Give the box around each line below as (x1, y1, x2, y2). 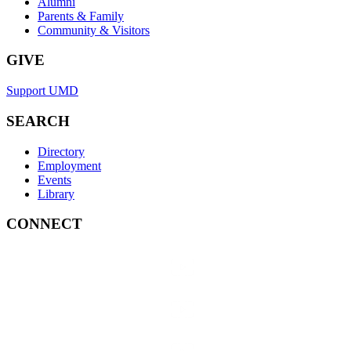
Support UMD (6, 84, 78, 98)
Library (38, 186, 74, 201)
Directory (38, 144, 85, 158)
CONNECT (6, 215, 82, 233)
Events (38, 172, 71, 186)
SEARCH (6, 112, 70, 129)
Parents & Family (38, 9, 124, 23)
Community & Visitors (38, 23, 150, 37)
